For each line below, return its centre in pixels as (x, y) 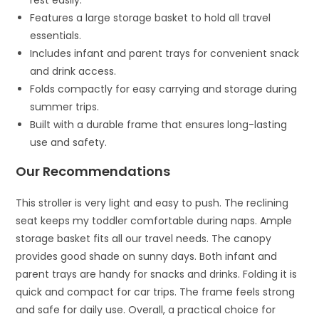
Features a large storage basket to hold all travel (151, 18)
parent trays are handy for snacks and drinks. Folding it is (157, 274)
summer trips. (65, 107)
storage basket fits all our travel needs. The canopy (144, 239)
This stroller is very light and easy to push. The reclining (152, 203)
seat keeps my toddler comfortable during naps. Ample (154, 221)
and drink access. (73, 72)
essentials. (56, 36)
